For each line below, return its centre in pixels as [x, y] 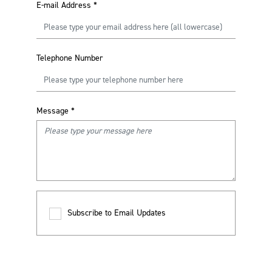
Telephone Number [70, 58]
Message [53, 111]
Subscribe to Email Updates [117, 213]
